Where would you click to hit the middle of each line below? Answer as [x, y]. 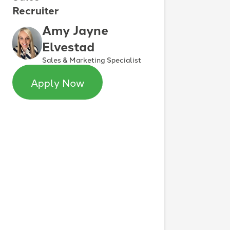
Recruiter [36, 10]
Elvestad [68, 46]
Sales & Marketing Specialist [91, 59]
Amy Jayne [75, 29]
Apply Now [57, 82]
